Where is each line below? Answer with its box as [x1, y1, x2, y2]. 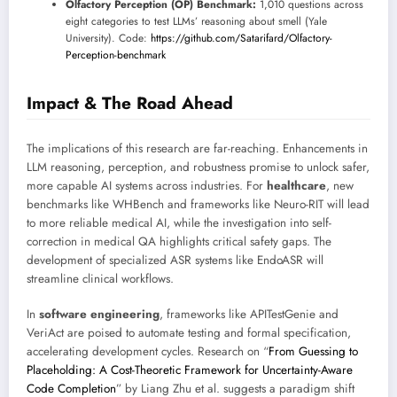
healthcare [267, 177, 326, 195]
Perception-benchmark [66, 46, 166, 63]
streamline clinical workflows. [27, 270, 174, 288]
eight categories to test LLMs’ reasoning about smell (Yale [66, 12, 327, 29]
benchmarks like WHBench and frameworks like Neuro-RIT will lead [27, 196, 370, 214]
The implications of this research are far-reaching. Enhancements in [27, 140, 368, 158]
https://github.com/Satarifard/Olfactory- [151, 29, 332, 46]
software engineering [39, 306, 160, 323]
